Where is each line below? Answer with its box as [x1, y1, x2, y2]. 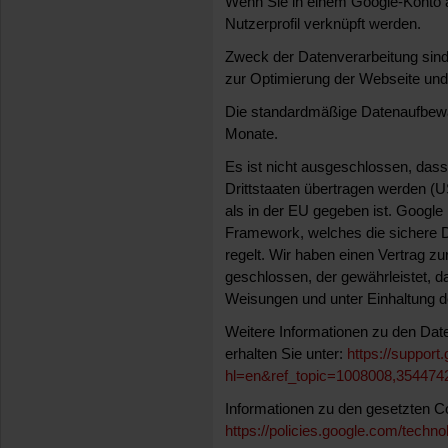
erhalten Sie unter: [225, 344, 347, 362]
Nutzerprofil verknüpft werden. [225, 14, 421, 32]
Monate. [225, 124, 278, 142]
